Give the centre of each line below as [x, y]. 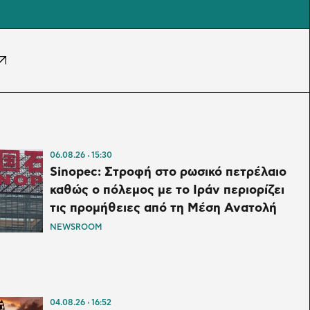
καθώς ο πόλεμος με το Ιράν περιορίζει [167, 191]
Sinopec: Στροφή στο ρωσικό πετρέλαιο [168, 173]
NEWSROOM [75, 227]
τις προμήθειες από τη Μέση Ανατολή [163, 209]
